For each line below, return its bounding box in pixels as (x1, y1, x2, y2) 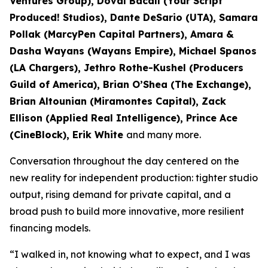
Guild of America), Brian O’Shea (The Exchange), (10, 78, 251, 90)
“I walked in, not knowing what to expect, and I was (10, 248, 250, 260)
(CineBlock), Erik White (10, 129, 126, 141)
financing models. (10, 222, 90, 234)
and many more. (126, 129, 201, 141)
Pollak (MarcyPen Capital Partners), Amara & (10, 28, 234, 40)
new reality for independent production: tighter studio (10, 172, 258, 184)
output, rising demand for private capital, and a (10, 188, 231, 200)
